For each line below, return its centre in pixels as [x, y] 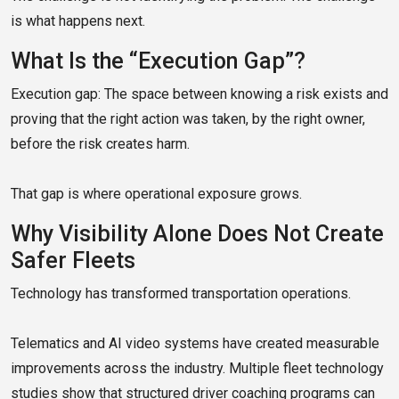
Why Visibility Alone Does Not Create [197, 234]
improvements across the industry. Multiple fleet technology [197, 369]
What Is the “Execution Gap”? [158, 61]
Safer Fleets [73, 261]
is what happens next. [78, 21]
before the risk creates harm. [100, 144]
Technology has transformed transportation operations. [181, 294]
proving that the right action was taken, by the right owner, [188, 119]
